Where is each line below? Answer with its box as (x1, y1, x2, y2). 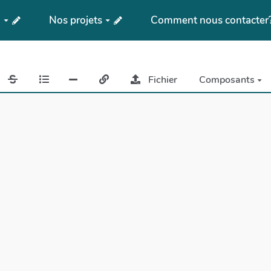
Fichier (148, 73, 177, 87)
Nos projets (49, 13, 103, 27)
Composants (198, 73, 257, 87)
